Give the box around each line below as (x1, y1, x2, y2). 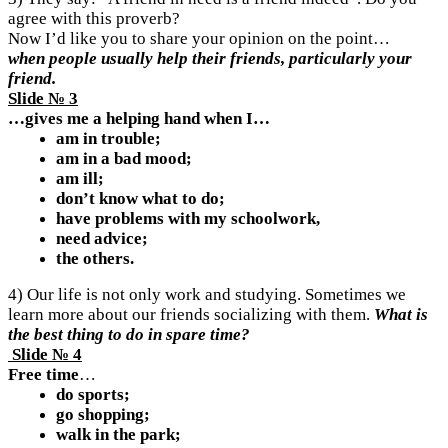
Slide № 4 (8, 345, 82, 365)
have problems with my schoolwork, (56, 209, 320, 229)
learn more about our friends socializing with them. (8, 305, 374, 325)
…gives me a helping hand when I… (8, 109, 270, 129)
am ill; (56, 169, 104, 189)
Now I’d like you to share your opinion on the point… (8, 29, 390, 49)
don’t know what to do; (56, 189, 225, 209)
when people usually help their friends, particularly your (8, 49, 412, 69)
